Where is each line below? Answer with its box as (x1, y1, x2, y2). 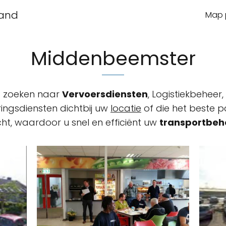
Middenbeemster (30, 45, 196, 72)
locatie (110, 102, 141, 115)
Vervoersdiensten (62, 88, 148, 100)
